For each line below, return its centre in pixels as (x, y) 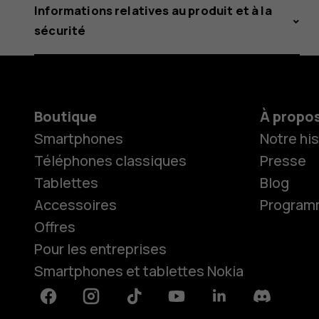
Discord (278, 304)
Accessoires (75, 204)
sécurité (60, 30)
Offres (55, 226)
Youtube (195, 304)
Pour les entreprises (100, 249)
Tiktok (145, 304)
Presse (283, 160)
